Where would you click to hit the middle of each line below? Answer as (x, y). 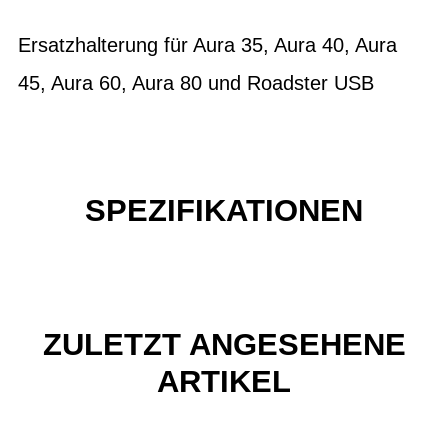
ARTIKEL (224, 381)
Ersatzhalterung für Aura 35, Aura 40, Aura (207, 45)
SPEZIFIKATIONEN (224, 210)
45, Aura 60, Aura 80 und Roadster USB (196, 83)
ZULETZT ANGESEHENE (224, 344)
